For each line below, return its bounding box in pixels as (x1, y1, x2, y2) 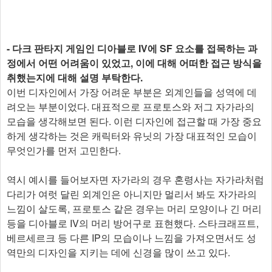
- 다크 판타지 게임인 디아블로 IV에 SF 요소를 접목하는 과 (7, 41, 257, 55)
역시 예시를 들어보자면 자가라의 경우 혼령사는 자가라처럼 (7, 172, 264, 186)
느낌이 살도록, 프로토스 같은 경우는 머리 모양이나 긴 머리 (7, 201, 262, 216)
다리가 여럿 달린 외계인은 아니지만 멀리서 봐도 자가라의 (7, 186, 257, 201)
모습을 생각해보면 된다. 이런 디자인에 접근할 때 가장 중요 (7, 114, 262, 128)
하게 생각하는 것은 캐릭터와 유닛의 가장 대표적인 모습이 (7, 128, 257, 143)
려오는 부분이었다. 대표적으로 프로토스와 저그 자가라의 (7, 99, 254, 114)
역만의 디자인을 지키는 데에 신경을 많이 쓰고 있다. (7, 245, 230, 259)
